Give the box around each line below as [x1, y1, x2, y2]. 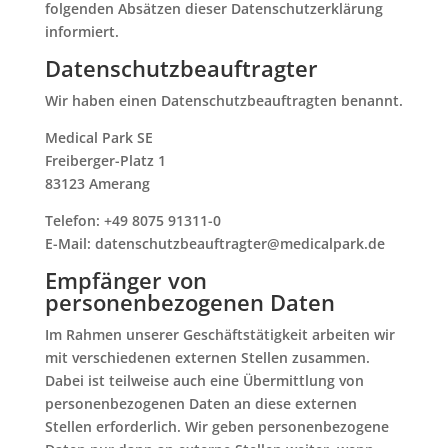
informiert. [44, 22, 119, 41]
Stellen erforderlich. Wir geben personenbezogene [44, 417, 389, 436]
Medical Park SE [44, 128, 153, 147]
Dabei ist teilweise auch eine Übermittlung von [44, 371, 364, 390]
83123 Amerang [44, 174, 150, 193]
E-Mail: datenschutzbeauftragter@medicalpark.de [44, 234, 385, 253]
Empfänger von [44, 265, 207, 295]
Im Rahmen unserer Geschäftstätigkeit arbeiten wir [44, 325, 395, 344]
